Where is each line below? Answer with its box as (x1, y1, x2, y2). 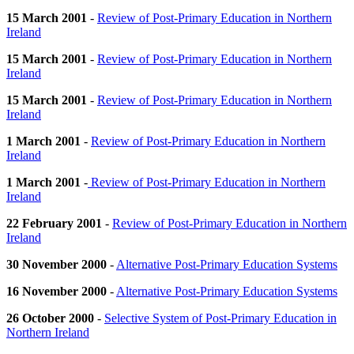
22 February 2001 (6, 216, 102, 230)
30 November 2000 (6, 257, 107, 271)
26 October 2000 (6, 311, 94, 325)
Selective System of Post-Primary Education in (104, 311, 337, 325)
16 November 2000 (6, 284, 107, 298)
